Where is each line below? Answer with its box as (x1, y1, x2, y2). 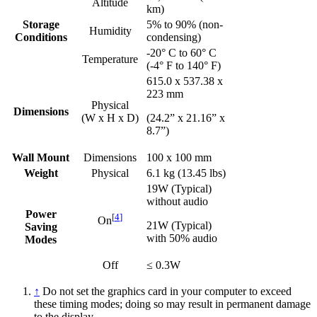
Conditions (14, 30, 67, 43)
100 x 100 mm (146, 151, 212, 163)
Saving (24, 220, 57, 233)
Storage (22, 18, 59, 30)
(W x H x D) (81, 111, 139, 124)
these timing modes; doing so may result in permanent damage (34, 297, 311, 310)
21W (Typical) (146, 219, 212, 231)
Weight (23, 166, 58, 179)
